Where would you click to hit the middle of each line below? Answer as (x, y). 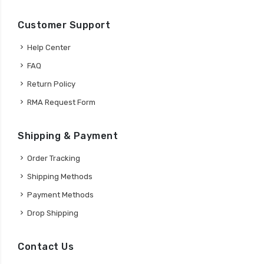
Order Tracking (54, 159)
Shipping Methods (60, 177)
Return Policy (51, 84)
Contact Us (46, 247)
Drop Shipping (53, 213)
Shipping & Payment (68, 136)
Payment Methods (60, 195)
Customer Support (64, 25)
